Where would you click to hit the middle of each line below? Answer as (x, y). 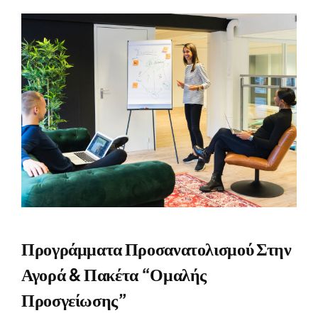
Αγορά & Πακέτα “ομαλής (114, 274)
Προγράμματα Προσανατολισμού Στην (157, 248)
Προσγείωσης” (74, 299)
